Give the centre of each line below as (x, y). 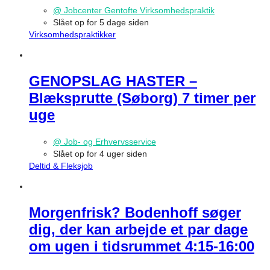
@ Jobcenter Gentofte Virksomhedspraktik (134, 11)
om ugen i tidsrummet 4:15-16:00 (142, 246)
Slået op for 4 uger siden (100, 154)
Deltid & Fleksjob (61, 166)
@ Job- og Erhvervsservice (105, 142)
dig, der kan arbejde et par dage (138, 230)
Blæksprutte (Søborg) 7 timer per (142, 98)
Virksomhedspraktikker (72, 35)
